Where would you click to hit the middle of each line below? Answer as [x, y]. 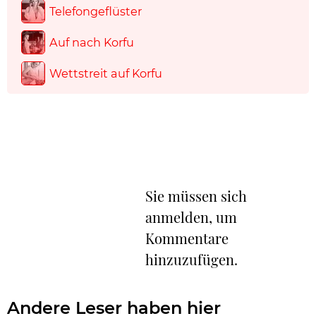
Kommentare [187, 238]
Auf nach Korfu [92, 43]
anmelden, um [191, 217]
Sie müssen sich [196, 196]
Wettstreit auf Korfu [106, 74]
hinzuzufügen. [192, 260]
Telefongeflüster [96, 12]
